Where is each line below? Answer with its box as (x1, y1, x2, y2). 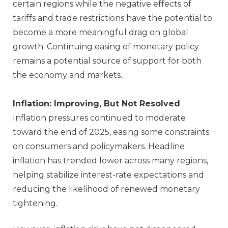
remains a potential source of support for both (13, 56, 202, 66)
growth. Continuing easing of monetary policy (13, 42, 199, 52)
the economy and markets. (13, 70, 126, 80)
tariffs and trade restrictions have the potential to (13, 13, 212, 23)
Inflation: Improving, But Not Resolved (13, 99, 180, 109)
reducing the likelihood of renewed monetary (13, 184, 200, 194)
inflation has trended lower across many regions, (13, 156, 208, 166)
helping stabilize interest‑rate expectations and (13, 170, 204, 180)
